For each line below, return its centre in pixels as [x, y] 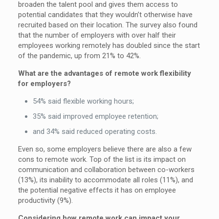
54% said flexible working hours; [84, 101]
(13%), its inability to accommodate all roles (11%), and [106, 180]
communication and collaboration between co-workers [107, 170]
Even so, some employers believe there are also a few [105, 149]
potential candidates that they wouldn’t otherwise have [106, 15]
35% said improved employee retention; [96, 117]
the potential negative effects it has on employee [97, 190]
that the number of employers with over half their [97, 35]
